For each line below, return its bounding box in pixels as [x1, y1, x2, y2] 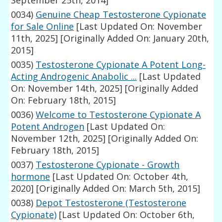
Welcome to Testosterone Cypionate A [36, 109, 201, 121]
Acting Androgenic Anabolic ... [11, 70, 137, 83]
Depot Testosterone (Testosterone [36, 197, 187, 209]
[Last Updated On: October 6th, [56, 209, 195, 221]
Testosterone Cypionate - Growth [36, 159, 180, 171]
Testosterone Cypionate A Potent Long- [36, 58, 206, 71]
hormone [11, 170, 51, 183]
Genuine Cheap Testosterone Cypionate [36, 8, 207, 21]
